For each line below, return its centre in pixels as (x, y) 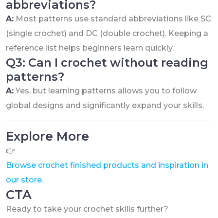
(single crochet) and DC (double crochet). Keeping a (107, 34)
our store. (25, 180)
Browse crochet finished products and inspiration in (107, 165)
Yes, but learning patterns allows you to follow (105, 91)
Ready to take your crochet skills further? (87, 209)
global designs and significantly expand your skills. (105, 106)
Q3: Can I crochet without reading (107, 63)
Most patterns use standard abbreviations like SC (112, 19)
